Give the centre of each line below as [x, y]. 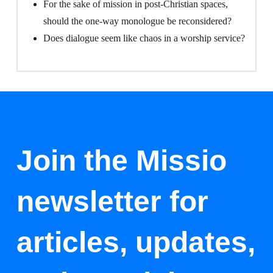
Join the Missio [121, 161]
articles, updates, [136, 243]
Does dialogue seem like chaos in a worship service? [144, 38]
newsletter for [112, 202]
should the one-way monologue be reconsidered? [137, 21]
